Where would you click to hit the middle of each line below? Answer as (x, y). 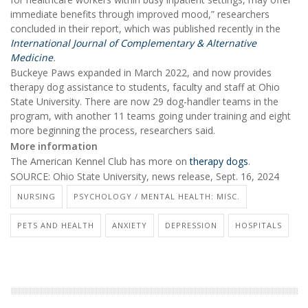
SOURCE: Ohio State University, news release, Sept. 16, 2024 (145, 177)
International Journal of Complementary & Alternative (133, 43)
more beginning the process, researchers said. (113, 131)
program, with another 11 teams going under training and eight (151, 116)
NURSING (36, 196)
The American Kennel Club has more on (100, 162)
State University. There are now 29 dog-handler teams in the (144, 102)
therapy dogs (219, 162)
